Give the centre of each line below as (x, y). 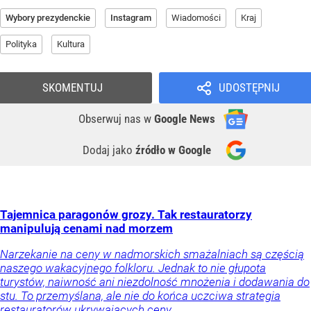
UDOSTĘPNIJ (249, 87)
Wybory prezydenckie (48, 17)
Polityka (21, 44)
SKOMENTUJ (73, 87)
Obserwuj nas (111, 118)
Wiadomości (196, 17)
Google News (185, 118)
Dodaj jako (109, 150)
